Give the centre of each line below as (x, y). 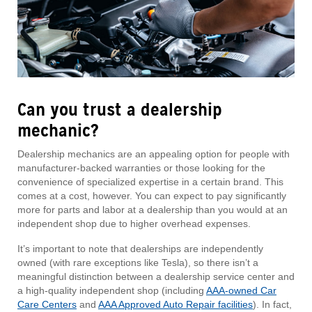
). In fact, (272, 304)
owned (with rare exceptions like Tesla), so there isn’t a (138, 262)
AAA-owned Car (241, 290)
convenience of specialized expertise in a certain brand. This (150, 181)
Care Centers (47, 304)
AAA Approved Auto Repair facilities (175, 304)
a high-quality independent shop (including (112, 290)
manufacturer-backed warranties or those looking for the (141, 167)
